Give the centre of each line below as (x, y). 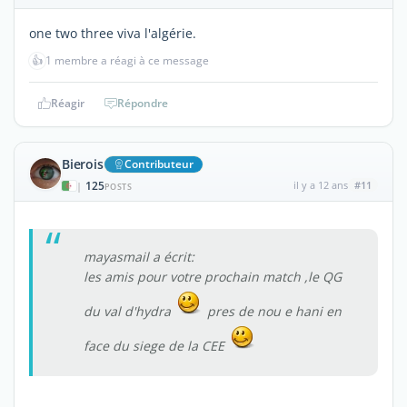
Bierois (83, 164)
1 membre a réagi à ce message (127, 60)
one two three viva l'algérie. (113, 33)
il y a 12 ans (320, 184)
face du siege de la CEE (156, 345)
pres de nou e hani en (273, 311)
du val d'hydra (129, 311)
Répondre (143, 103)
